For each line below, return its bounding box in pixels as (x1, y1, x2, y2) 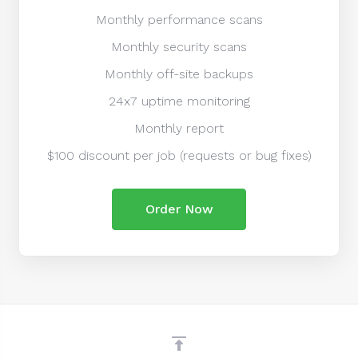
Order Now (145, 201, 213, 217)
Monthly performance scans (95, 12, 263, 27)
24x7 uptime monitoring (108, 93, 250, 109)
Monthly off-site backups (105, 66, 253, 82)
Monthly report (134, 121, 224, 136)
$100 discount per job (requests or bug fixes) (46, 148, 312, 163)
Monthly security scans (111, 39, 247, 54)
